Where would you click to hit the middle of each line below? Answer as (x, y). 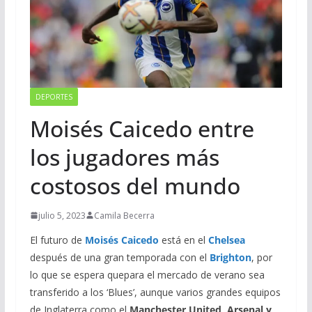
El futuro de (57, 240)
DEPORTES (54, 96)
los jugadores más (124, 157)
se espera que (92, 274)
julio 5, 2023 (62, 215)
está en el (185, 240)
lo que (44, 274)
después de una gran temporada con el (118, 257)
